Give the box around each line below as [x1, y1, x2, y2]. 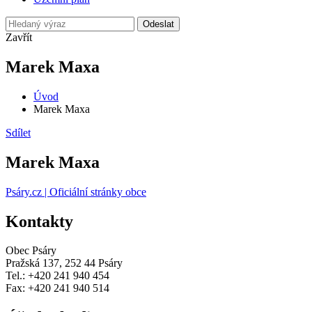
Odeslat [143, 19, 174, 29]
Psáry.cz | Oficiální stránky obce [6, 185, 146, 198]
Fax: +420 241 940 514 [6, 282, 109, 295]
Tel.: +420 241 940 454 [6, 270, 109, 282]
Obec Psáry [6, 244, 56, 257]
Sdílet [6, 126, 31, 139]
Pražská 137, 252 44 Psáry [6, 257, 123, 270]
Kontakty [6, 212, 73, 231]
